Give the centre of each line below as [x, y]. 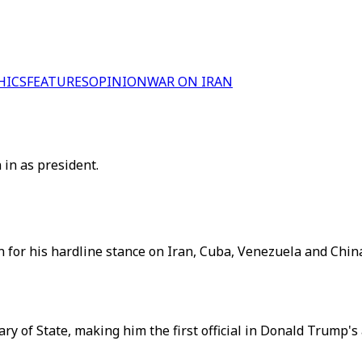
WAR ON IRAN [190, 82]
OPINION [118, 82]
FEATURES [58, 82]
